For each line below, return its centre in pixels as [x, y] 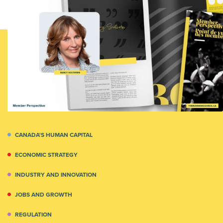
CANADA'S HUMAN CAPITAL [54, 135]
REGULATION [33, 214]
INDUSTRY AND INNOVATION [56, 174]
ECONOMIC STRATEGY [46, 155]
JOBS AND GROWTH [44, 194]
